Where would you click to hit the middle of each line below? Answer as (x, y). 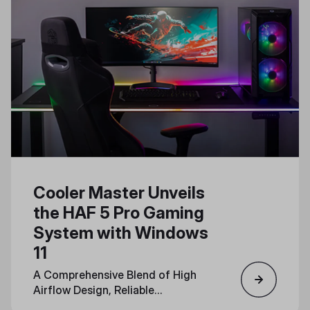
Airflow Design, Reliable (94, 290)
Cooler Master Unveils (119, 193)
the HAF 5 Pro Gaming (119, 213)
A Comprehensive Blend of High (115, 275)
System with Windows (121, 233)
